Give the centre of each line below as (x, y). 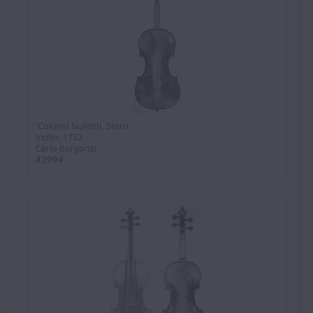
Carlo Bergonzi (66, 148)
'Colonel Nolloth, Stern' (83, 126)
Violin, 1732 (59, 137)
